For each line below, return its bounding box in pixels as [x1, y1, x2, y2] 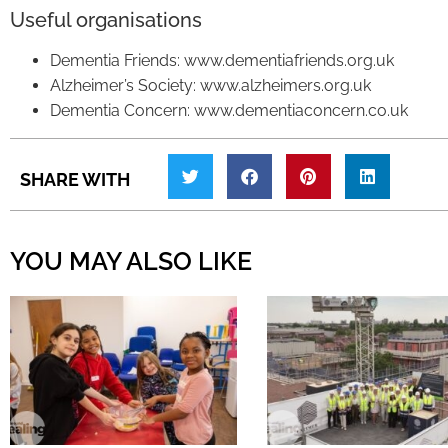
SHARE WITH [20, 168, 130, 190]
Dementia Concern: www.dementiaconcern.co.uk [50, 100, 408, 120]
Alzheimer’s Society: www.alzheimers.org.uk [50, 75, 371, 95]
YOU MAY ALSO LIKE [10, 245, 252, 276]
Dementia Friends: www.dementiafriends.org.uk [50, 50, 394, 70]
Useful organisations [10, 7, 202, 32]
